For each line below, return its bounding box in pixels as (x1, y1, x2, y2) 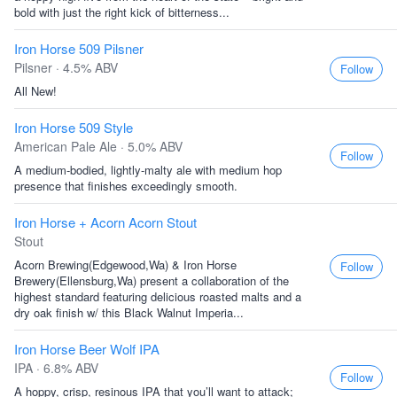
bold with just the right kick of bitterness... (14, 4, 230, 20)
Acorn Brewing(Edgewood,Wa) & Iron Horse (14, 256, 237, 273)
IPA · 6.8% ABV (14, 359, 98, 377)
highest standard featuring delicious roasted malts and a (14, 288, 301, 305)
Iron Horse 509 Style (14, 118, 133, 136)
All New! (14, 82, 57, 99)
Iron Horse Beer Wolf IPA (14, 339, 160, 358)
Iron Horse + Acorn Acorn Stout (14, 213, 197, 231)
